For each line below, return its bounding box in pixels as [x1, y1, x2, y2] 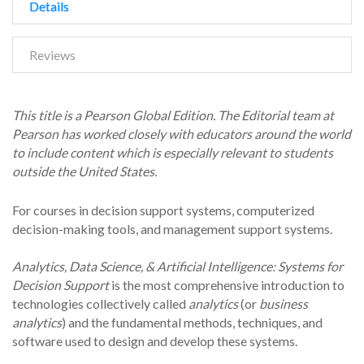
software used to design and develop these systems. [12, 333, 297, 349]
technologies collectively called [12, 296, 188, 312]
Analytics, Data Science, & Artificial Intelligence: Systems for [12, 258, 343, 275]
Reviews [29, 47, 76, 63]
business [259, 296, 308, 312]
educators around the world [196, 126, 351, 142]
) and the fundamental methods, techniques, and [62, 314, 323, 331]
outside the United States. [12, 163, 157, 180]
